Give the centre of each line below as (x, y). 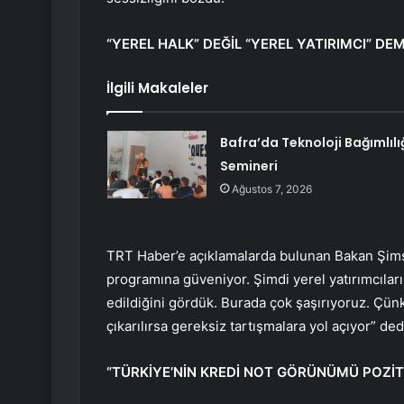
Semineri (248, 166)
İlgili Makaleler (157, 88)
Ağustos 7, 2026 (271, 189)
